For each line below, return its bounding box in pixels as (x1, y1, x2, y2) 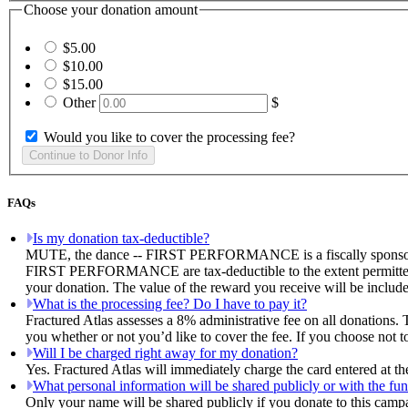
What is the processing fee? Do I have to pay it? (33, 296, 307, 312)
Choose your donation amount (24, 2, 198, 18)
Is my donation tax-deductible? (33, 230, 209, 247)
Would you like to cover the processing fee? (44, 128, 295, 145)
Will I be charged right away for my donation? (33, 345, 298, 362)
